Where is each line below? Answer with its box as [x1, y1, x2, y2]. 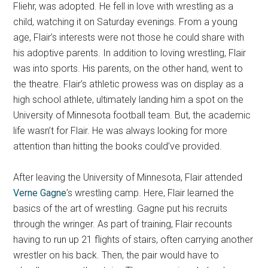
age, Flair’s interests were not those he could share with [13, 32, 245, 44]
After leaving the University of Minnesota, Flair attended [13, 172, 243, 184]
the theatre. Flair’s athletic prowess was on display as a [13, 78, 244, 90]
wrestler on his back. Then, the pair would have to [13, 249, 220, 261]
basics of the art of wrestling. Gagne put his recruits [13, 203, 228, 215]
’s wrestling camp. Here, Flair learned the [66, 187, 234, 199]
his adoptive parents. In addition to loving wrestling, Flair [13, 47, 246, 59]
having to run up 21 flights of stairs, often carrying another [13, 234, 254, 246]
